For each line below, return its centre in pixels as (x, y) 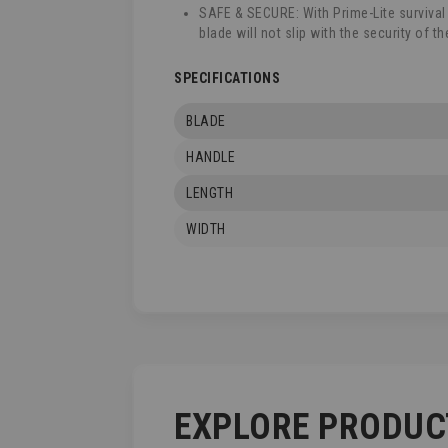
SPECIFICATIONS (227, 78)
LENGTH (209, 193)
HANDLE (210, 157)
